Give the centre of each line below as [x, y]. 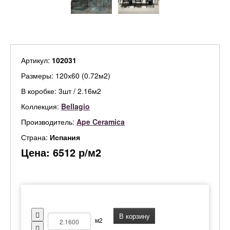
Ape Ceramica [101, 122]
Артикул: [36, 60]
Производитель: [49, 122]
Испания [65, 137]
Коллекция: [41, 106]
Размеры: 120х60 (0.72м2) [66, 75]
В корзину [134, 216]
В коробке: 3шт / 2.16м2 [61, 91]
